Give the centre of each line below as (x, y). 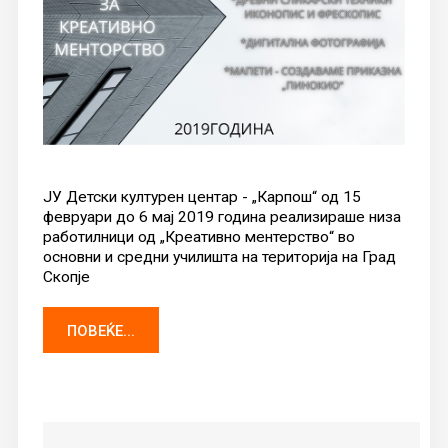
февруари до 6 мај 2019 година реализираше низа (221, 217)
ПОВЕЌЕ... (100, 331)
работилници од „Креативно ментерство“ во (198, 237)
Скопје (66, 277)
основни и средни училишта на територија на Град (219, 257)
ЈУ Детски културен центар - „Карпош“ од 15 (201, 197)
